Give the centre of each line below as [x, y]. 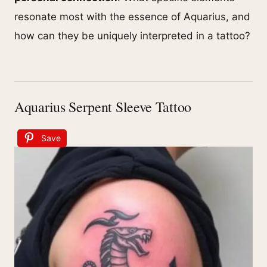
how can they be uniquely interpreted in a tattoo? [132, 36]
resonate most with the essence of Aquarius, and [132, 17]
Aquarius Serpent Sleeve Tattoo [103, 107]
